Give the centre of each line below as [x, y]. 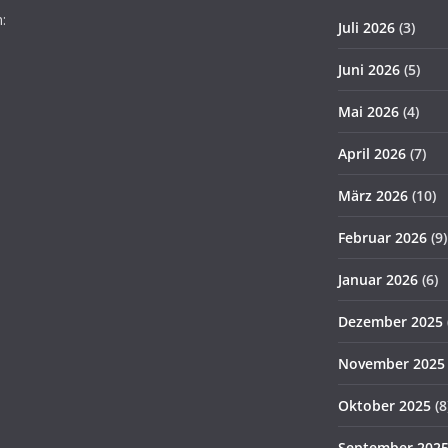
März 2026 [373, 195]
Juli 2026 [366, 27]
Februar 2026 [382, 237]
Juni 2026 [369, 69]
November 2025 [391, 363]
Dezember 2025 [390, 321]
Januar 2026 [378, 279]
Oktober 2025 [384, 405]
